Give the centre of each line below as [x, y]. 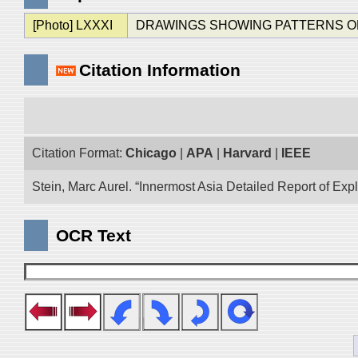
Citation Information [160, 70]
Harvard [247, 153]
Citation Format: [79, 153]
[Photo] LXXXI [72, 25]
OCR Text [93, 235]
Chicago [151, 153]
